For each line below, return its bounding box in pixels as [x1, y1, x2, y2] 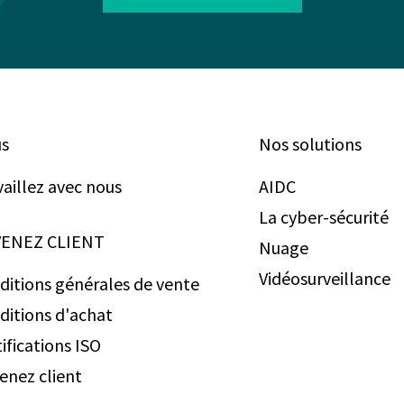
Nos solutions [258, 133, 362, 155]
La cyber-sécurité [258, 206, 389, 228]
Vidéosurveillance [258, 267, 390, 289]
